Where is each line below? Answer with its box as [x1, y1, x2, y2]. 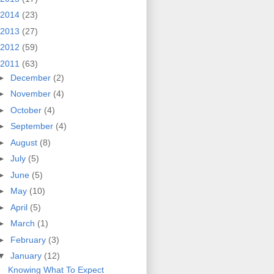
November [10, 89, 53, 99]
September [10, 121, 56, 131]
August [10, 137, 40, 147]
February [10, 234, 48, 245]
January [10, 251, 44, 261]
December [10, 72, 53, 83]
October [10, 105, 44, 115]
